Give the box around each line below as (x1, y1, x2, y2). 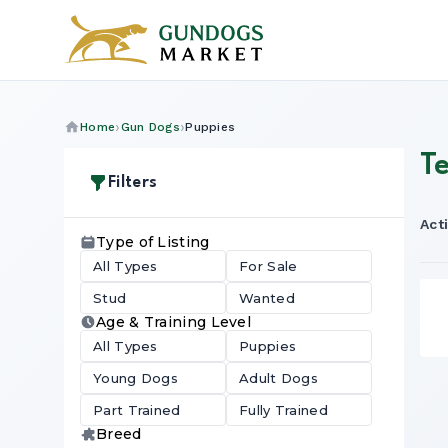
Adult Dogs (239, 370, 318, 386)
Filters (108, 174, 158, 191)
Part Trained (93, 402, 181, 418)
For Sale (239, 258, 298, 274)
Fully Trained (239, 402, 328, 418)
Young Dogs (93, 370, 178, 386)
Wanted (239, 290, 295, 306)
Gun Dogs (120, 120, 180, 134)
